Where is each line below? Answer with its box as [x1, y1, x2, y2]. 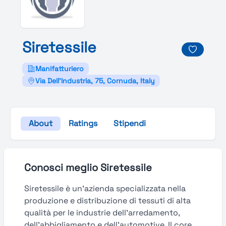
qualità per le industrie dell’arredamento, [24, 207, 180, 218]
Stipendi [114, 118, 146, 129]
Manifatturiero [35, 64, 84, 73]
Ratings [69, 118, 97, 129]
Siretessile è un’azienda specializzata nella [24, 183, 186, 194]
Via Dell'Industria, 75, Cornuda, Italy [35, 76, 155, 85]
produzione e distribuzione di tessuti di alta [24, 195, 191, 206]
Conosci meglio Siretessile [24, 161, 152, 174]
